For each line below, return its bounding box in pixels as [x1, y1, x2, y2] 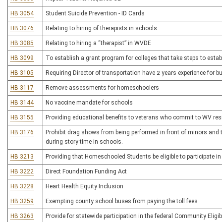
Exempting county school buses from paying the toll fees [46, 198, 198, 205]
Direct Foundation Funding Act [46, 168, 127, 175]
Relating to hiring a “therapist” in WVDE [46, 40, 151, 47]
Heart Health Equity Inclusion [46, 183, 123, 190]
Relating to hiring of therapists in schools [46, 25, 157, 32]
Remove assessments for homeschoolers [46, 84, 159, 91]
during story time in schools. [46, 138, 123, 145]
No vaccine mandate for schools [46, 99, 133, 106]
